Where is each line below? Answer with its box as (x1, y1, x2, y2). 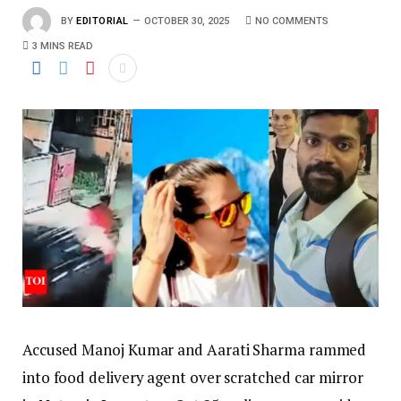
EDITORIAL (76, 14, 129, 27)
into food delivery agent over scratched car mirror (22, 367, 363, 388)
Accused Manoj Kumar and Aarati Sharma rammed (22, 339, 367, 361)
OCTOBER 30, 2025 (143, 14, 229, 27)
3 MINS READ (32, 40, 93, 52)
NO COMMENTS (254, 14, 328, 27)
